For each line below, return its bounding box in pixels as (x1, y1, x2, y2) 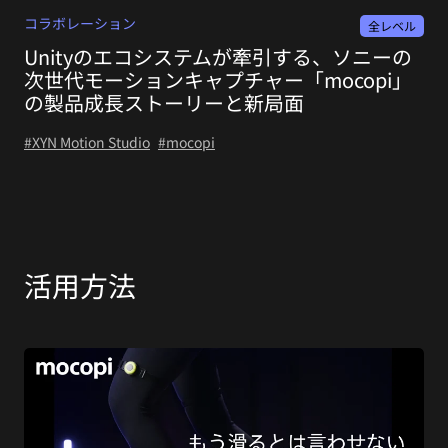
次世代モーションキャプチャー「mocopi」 (24, 65, 412, 95)
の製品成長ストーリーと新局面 (24, 88, 304, 118)
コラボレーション (24, 13, 136, 34)
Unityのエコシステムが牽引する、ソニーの (24, 42, 412, 72)
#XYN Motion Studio (24, 132, 150, 153)
